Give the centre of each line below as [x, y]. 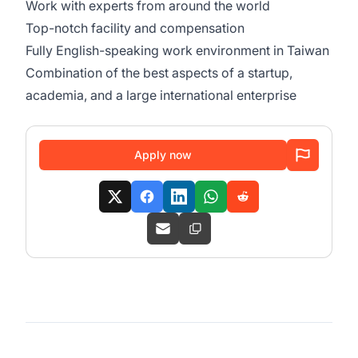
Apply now [163, 155]
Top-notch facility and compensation [135, 28]
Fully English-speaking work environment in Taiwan [177, 50]
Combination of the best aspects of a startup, [159, 73]
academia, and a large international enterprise [161, 95]
